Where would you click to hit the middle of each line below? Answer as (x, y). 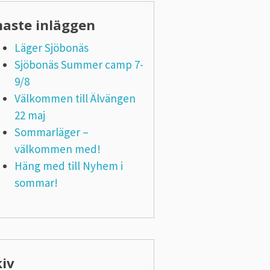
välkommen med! (57, 149)
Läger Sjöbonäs (51, 48)
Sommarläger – (51, 132)
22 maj (30, 115)
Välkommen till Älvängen (75, 98)
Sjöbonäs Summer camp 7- (79, 64)
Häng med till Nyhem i (68, 166)
